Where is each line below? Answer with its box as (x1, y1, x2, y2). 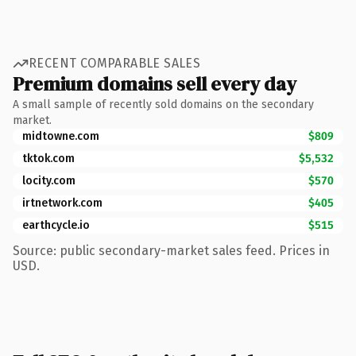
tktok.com (22, 151, 75, 165)
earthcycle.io (22, 218, 90, 232)
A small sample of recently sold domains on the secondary (13, 97, 314, 111)
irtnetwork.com (22, 195, 103, 210)
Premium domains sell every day (13, 70, 296, 97)
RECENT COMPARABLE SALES (29, 56, 201, 71)
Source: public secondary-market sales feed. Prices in (13, 242, 330, 258)
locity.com (22, 173, 75, 188)
